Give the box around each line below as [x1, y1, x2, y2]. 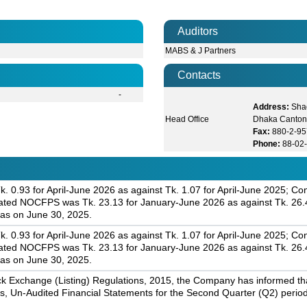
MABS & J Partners [165, 46, 236, 56]
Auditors [177, 25, 218, 38]
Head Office [165, 114, 210, 125]
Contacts [177, 69, 221, 82]
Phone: [253, 139, 281, 149]
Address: [253, 102, 290, 112]
